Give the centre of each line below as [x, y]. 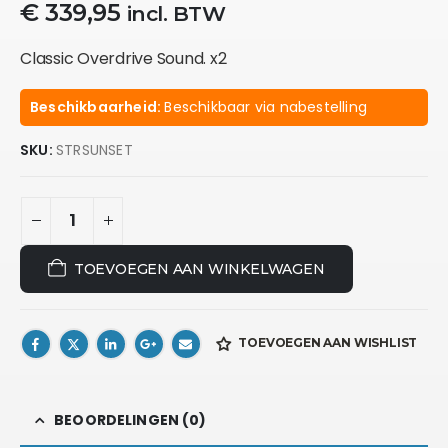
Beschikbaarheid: [97, 106]
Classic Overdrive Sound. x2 [123, 58]
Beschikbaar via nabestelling [266, 106]
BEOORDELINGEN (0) [130, 420]
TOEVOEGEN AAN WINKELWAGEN [199, 268]
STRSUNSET [94, 149]
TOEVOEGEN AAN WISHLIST [328, 343]
